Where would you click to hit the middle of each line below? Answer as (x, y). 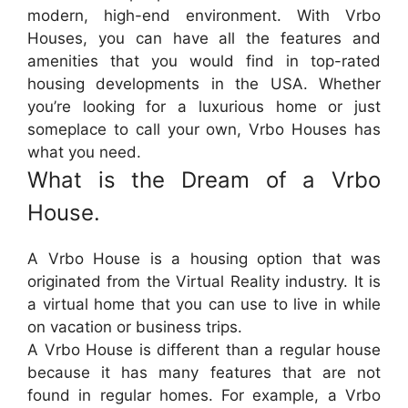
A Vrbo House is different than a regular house (204, 350)
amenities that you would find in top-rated (204, 61)
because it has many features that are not (204, 373)
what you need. (84, 153)
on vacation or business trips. (135, 327)
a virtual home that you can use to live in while (204, 305)
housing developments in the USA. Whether (204, 84)
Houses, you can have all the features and (204, 39)
